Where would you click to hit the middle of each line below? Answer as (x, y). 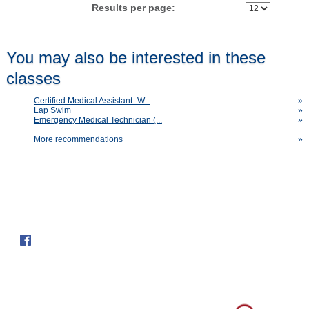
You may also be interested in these (136, 57)
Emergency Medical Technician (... (98, 120)
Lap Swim (52, 110)
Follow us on (43, 216)
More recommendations (78, 139)
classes (33, 78)
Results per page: (138, 7)
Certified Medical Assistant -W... (92, 100)
